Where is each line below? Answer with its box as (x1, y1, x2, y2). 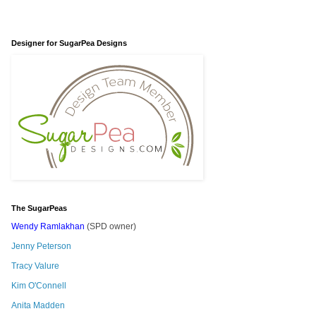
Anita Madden (11, 300, 65, 311)
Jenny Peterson (11, 241, 71, 252)
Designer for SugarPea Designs (11, 39, 127, 48)
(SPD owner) (85, 221, 136, 232)
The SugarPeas (11, 204, 67, 213)
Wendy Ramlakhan (11, 221, 85, 232)
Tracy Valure (11, 261, 59, 272)
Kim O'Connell (11, 281, 66, 291)
